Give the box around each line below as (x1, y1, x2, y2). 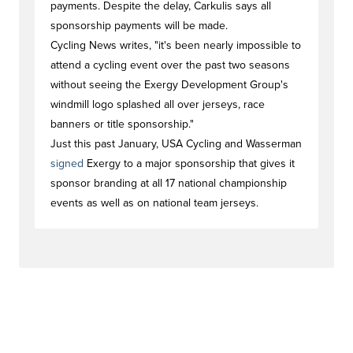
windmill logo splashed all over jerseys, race (50, 98, 265, 111)
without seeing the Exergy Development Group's (50, 78, 288, 91)
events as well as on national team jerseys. (50, 196, 258, 210)
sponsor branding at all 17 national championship (50, 176, 287, 190)
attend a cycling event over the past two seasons (50, 58, 290, 72)
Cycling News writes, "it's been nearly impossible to (50, 39, 301, 52)
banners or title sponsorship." (50, 117, 194, 131)
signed (50, 157, 84, 170)
